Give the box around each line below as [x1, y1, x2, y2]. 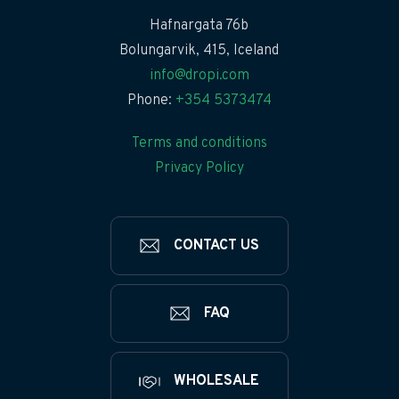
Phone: [126, 92, 175, 110]
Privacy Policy [154, 159, 244, 177]
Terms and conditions [131, 134, 267, 152]
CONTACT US [174, 237, 260, 255]
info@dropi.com [149, 67, 249, 85]
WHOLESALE [174, 372, 260, 390]
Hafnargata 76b [150, 17, 249, 35]
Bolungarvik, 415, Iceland [119, 42, 280, 60]
